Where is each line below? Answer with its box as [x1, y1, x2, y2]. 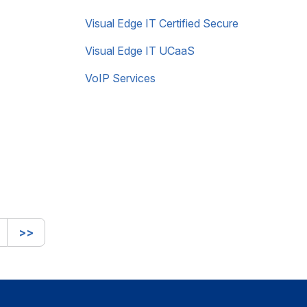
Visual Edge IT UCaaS [85, 44, 195, 58]
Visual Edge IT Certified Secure [85, 16, 238, 30]
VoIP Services [85, 71, 156, 85]
